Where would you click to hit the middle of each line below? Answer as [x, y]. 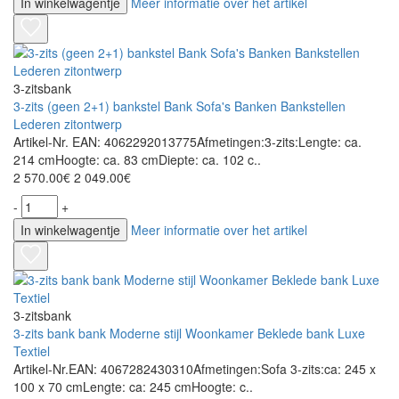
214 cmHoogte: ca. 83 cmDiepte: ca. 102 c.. [137, 160]
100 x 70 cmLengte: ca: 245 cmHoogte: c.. [133, 387]
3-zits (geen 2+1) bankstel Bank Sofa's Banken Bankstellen [179, 106]
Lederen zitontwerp [68, 124]
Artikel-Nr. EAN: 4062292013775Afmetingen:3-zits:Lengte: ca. [187, 142]
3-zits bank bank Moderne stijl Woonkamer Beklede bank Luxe [189, 334]
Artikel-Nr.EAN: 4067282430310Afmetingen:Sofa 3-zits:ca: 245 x [195, 369]
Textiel [32, 351]
